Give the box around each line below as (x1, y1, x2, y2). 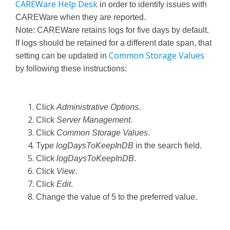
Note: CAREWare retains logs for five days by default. (15, 26, 209, 35)
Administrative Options (56, 103, 139, 112)
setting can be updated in (15, 51, 109, 61)
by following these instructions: (15, 64, 127, 73)
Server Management (56, 116, 130, 125)
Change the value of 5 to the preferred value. (36, 193, 197, 202)
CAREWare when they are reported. (15, 13, 146, 22)
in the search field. (133, 141, 202, 150)
